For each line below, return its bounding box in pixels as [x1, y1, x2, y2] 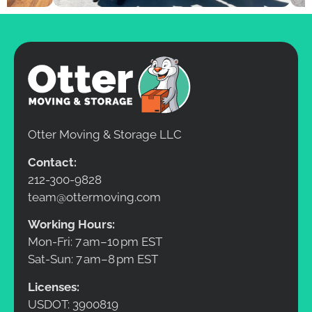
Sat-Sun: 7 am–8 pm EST [28, 252, 158, 267]
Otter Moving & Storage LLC [28, 127, 182, 142]
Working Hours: [28, 217, 115, 232]
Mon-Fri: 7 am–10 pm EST [28, 235, 162, 249]
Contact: [28, 155, 77, 169]
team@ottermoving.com [28, 189, 161, 204]
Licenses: [28, 279, 79, 294]
